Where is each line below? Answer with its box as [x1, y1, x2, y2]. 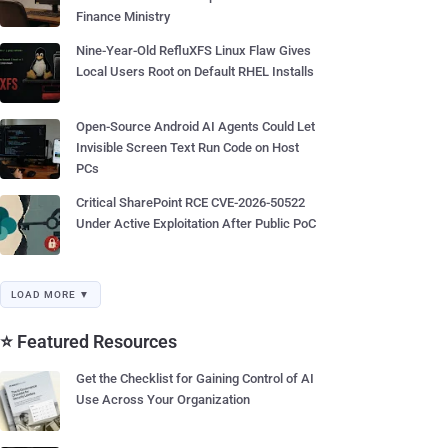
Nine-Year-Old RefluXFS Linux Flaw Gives [76, 43, 311, 58]
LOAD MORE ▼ [11, 289, 90, 300]
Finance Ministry [76, 9, 170, 24]
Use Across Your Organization [76, 392, 250, 407]
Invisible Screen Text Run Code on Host [76, 140, 299, 155]
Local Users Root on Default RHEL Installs [76, 64, 314, 79]
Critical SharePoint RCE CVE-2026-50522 [76, 195, 305, 210]
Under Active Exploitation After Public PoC [76, 216, 316, 231]
